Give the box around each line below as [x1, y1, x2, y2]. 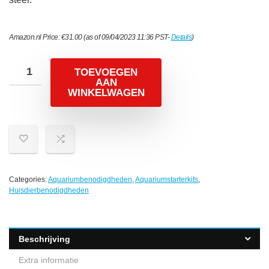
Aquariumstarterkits [135, 175, 198, 184]
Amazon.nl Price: [9, 33, 61, 42]
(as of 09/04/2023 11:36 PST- [82, 33, 171, 42]
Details [171, 33, 192, 42]
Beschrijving [19, 234, 70, 244]
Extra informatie [19, 255, 79, 265]
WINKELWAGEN [67, 87, 145, 99]
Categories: [9, 175, 48, 184]
